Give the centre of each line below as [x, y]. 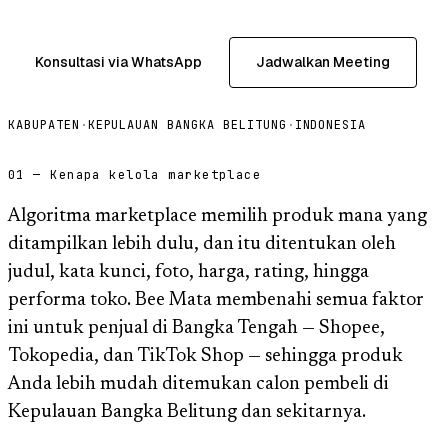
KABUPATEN [44, 124]
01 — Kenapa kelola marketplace [135, 174]
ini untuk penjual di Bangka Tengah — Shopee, [196, 328]
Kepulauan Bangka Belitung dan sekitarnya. [187, 412]
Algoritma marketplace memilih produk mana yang [217, 216]
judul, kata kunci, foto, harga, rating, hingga [188, 272]
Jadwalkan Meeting [323, 61]
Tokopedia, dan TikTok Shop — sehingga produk [205, 356]
